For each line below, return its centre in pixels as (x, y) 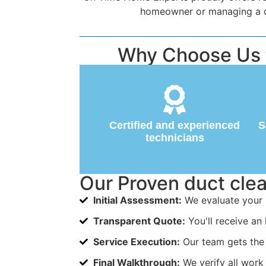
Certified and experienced (175, 125)
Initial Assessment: (137, 200)
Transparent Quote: (139, 221)
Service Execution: (136, 241)
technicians (175, 137)
